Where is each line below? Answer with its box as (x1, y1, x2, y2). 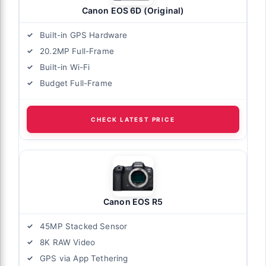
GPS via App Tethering (40, 254, 128, 264)
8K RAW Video (40, 237, 96, 248)
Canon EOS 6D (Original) (81, 5, 185, 16)
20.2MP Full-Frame (40, 46, 114, 56)
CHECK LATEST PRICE (91, 116, 175, 123)
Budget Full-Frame (40, 78, 112, 88)
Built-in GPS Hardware (40, 30, 128, 40)
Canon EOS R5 (103, 197, 163, 207)
